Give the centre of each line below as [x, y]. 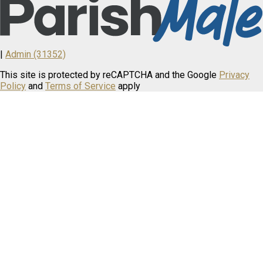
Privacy [234, 75]
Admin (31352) [36, 55]
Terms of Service [80, 86]
